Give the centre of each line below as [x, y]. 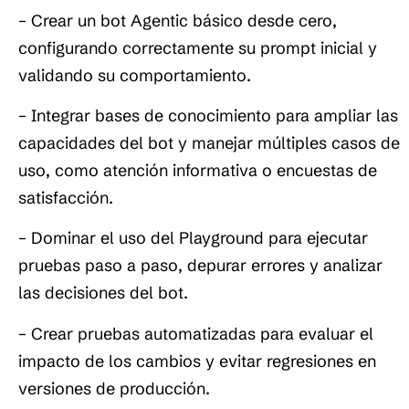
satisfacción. [66, 197]
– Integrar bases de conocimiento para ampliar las [208, 115]
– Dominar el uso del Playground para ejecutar [193, 238]
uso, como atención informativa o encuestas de [198, 170]
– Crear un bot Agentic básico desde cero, [178, 20]
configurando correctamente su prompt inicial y [198, 47]
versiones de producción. [114, 388]
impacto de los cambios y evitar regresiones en [197, 361]
